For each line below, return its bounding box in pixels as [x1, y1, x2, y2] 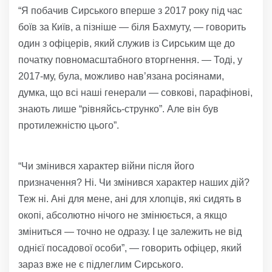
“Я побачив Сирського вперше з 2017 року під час [18, 5, 242, 16]
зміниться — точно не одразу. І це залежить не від [18, 226, 242, 237]
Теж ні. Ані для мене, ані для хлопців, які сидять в [18, 194, 242, 205]
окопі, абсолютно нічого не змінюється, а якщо [18, 210, 227, 221]
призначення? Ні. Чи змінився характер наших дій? [18, 177, 250, 188]
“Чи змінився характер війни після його [18, 161, 194, 172]
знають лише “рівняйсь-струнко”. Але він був [18, 104, 219, 115]
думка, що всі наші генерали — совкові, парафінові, [18, 87, 253, 98]
